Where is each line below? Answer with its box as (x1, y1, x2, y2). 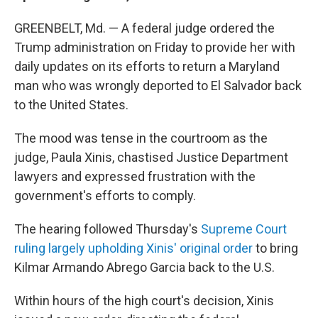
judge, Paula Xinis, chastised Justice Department (14, 150, 288, 165)
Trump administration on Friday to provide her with (14, 40, 295, 55)
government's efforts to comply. (14, 188, 196, 203)
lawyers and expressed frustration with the (14, 169, 256, 184)
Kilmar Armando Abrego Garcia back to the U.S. (14, 260, 275, 275)
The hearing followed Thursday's (14, 221, 201, 236)
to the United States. (14, 97, 128, 112)
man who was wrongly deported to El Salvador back (14, 78, 302, 93)
